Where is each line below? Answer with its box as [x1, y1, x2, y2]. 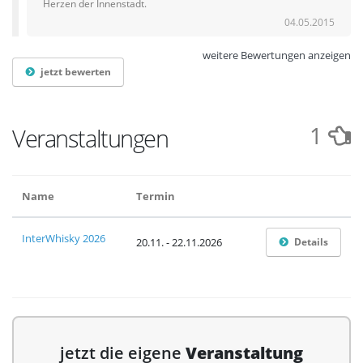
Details [294, 235, 329, 249]
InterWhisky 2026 [22, 230, 105, 246]
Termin [136, 188, 175, 203]
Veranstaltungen [12, 122, 169, 154]
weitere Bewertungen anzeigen [203, 47, 351, 62]
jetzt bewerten [40, 65, 111, 79]
